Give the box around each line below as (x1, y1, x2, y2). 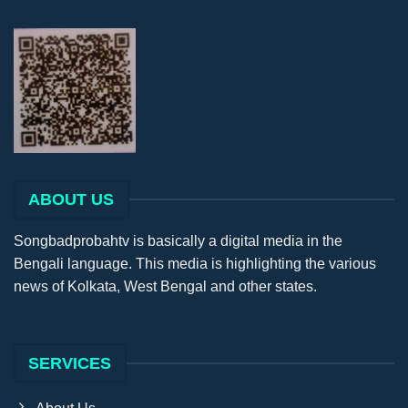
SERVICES (28, 353, 112, 372)
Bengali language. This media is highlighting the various (14, 255, 376, 271)
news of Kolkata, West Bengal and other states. (14, 278, 317, 294)
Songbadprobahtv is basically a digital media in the (14, 232, 342, 249)
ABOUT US (28, 190, 115, 209)
